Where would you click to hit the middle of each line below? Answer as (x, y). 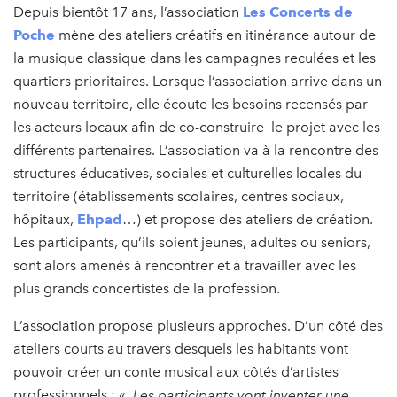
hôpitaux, (45, 219)
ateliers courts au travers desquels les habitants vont (181, 348)
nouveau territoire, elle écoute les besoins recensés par (191, 104)
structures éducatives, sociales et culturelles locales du (187, 173)
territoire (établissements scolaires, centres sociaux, (179, 196)
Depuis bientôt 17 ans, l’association (128, 12)
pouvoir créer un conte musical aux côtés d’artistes (176, 371)
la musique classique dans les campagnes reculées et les (195, 58)
